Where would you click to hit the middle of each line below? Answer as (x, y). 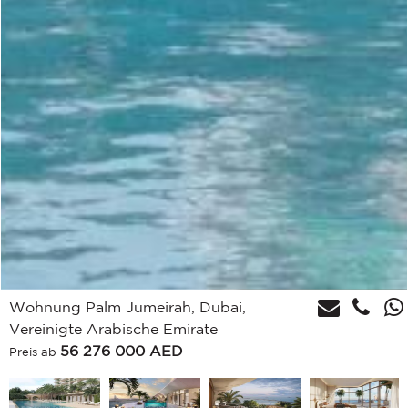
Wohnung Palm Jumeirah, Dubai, (127, 306)
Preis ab (35, 352)
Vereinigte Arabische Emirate (113, 328)
